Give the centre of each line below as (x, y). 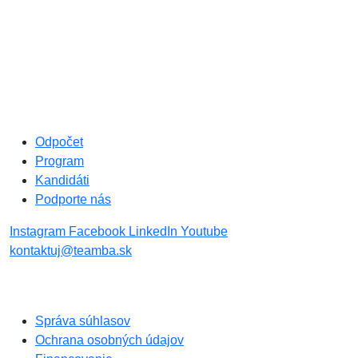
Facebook (99, 231)
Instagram (39, 231)
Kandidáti (62, 180)
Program (60, 161)
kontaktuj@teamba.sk (71, 250)
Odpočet (59, 141)
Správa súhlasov (83, 320)
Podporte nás (73, 199)
